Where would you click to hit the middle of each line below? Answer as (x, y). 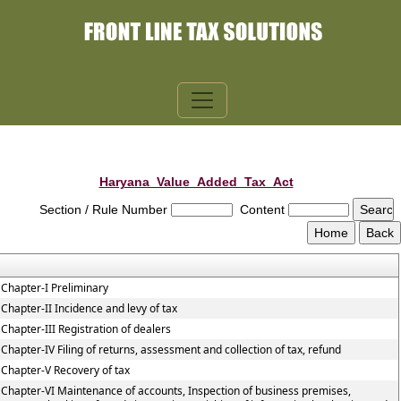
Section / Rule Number (103, 209)
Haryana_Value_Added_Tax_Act (196, 182)
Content (262, 209)
